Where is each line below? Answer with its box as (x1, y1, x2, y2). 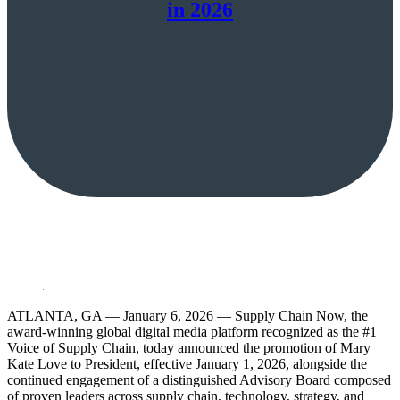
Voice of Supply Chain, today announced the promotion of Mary (7, 339, 371, 355)
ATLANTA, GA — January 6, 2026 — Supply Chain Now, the (7, 307, 368, 323)
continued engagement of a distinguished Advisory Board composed (7, 371, 391, 387)
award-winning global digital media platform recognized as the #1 (7, 323, 377, 339)
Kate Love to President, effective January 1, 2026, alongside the (7, 355, 367, 371)
